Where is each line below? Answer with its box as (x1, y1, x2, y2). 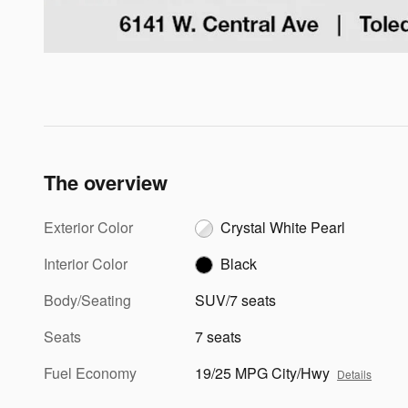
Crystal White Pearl (220, 216, 346, 238)
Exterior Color (44, 216, 133, 238)
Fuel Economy (44, 362, 137, 383)
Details (337, 365, 372, 382)
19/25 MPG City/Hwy (195, 362, 331, 383)
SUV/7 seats (195, 289, 277, 311)
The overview (44, 167, 168, 197)
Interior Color (44, 252, 127, 274)
